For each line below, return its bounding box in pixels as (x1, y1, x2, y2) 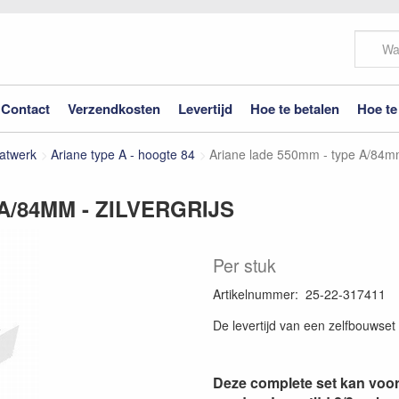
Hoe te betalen (250, 98, 339, 118)
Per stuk (213, 253, 276, 278)
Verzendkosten (68, 98, 160, 118)
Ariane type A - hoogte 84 (51, 145, 195, 163)
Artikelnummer (213, 285, 295, 303)
